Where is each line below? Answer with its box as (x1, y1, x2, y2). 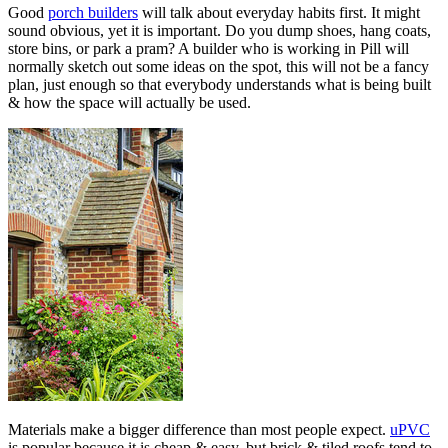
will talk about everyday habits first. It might (138, 3, 420, 21)
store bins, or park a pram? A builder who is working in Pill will (8, 39, 409, 57)
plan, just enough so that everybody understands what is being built (8, 75, 431, 93)
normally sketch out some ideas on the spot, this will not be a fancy (8, 57, 429, 75)
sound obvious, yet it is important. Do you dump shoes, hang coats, (8, 21, 431, 39)
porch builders (48, 3, 138, 21)
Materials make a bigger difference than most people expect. (8, 420, 390, 438)
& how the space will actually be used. (8, 93, 251, 111)
